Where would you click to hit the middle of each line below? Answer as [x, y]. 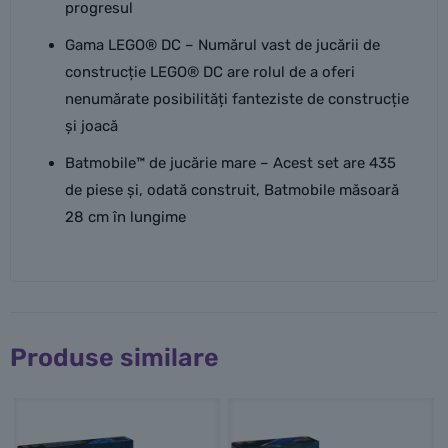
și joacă [91, 126]
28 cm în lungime [125, 217]
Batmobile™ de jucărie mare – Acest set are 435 [230, 163]
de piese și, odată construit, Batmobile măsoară [231, 190]
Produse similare [114, 357]
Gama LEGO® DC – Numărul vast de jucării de [222, 45]
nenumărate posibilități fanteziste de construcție [236, 99]
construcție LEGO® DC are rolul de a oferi [209, 72]
